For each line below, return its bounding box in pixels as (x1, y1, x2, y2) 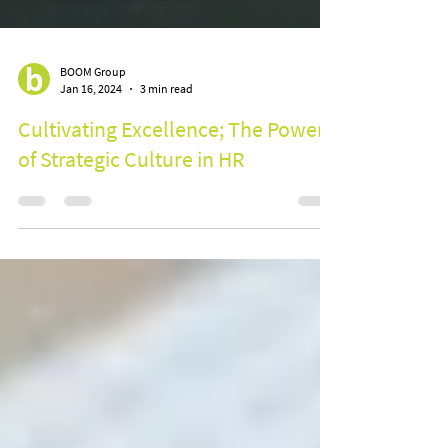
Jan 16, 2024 (60, 153, 122, 168)
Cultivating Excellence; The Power (18, 187, 325, 215)
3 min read (140, 153, 193, 168)
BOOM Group (60, 136, 126, 151)
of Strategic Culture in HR (18, 217, 245, 245)
